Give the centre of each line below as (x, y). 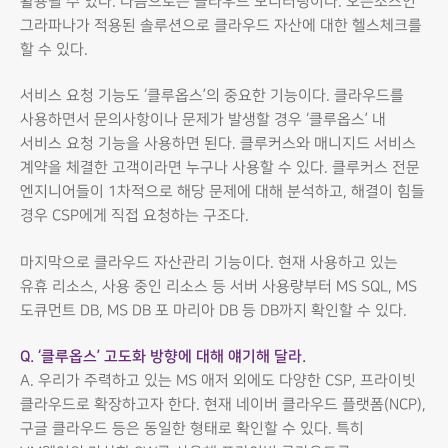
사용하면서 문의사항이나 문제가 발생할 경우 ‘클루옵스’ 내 (203, 120)
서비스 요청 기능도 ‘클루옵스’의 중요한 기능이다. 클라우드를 (212, 96)
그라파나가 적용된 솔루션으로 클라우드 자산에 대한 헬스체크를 (221, 25)
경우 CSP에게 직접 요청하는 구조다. (134, 216)
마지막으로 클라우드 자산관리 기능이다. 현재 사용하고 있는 (209, 262)
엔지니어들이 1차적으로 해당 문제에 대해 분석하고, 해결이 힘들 (222, 192)
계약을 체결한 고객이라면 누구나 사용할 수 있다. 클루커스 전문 (220, 168)
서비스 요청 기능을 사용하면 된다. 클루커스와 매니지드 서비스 (218, 144)
